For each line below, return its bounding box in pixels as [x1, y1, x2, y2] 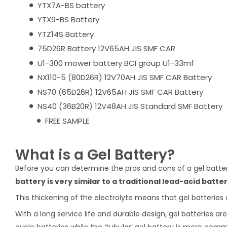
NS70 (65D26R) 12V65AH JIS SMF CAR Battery [37, 86, 203, 97]
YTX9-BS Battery [37, 14, 99, 25]
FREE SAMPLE [45, 115, 89, 126]
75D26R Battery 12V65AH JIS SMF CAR [37, 43, 175, 54]
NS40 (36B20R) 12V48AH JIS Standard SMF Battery [37, 101, 222, 111]
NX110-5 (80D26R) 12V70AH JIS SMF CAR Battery [37, 72, 212, 83]
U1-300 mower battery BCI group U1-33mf [37, 57, 194, 68]
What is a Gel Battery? [15, 144, 175, 165]
